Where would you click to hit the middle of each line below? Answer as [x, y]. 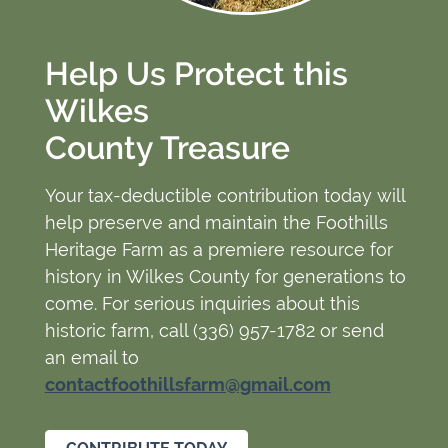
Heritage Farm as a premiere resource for [218, 250]
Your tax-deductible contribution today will [224, 196]
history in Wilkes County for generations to [225, 277]
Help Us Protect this [196, 74]
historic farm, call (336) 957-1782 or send [214, 331]
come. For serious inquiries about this [202, 304]
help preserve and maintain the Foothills [216, 223]
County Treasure [167, 148]
